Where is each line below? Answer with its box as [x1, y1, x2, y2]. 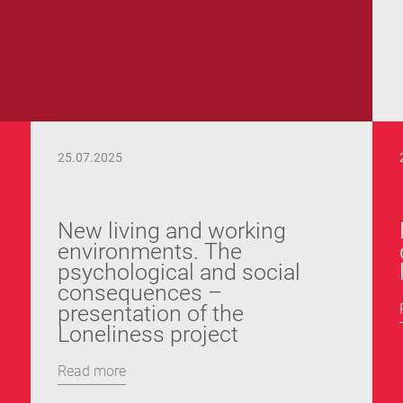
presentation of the [58, 300, 244, 327]
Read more [58, 363, 126, 380]
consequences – [58, 280, 222, 306]
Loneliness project [58, 321, 238, 347]
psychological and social [58, 259, 300, 285]
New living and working [58, 218, 286, 244]
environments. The [58, 238, 242, 264]
